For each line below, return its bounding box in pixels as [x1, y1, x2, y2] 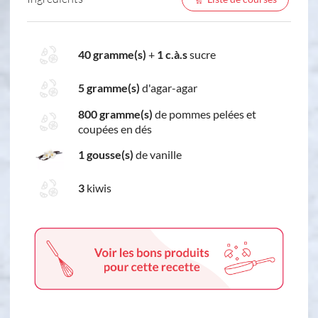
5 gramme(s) [78, 81, 140, 95]
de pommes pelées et [153, 106, 256, 121]
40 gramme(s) [78, 48, 146, 62]
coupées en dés [78, 121, 152, 136]
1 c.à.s [157, 48, 187, 62]
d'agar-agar [140, 81, 197, 95]
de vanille [133, 148, 182, 162]
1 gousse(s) [78, 148, 133, 162]
